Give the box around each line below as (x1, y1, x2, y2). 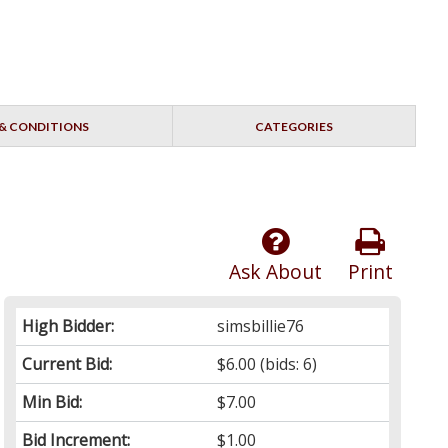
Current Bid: (22, 353, 113, 376)
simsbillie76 (217, 315, 305, 338)
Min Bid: (22, 391, 83, 414)
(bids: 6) (256, 353, 318, 376)
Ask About (228, 258, 322, 286)
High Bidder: (22, 315, 115, 338)
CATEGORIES (254, 119, 333, 135)
